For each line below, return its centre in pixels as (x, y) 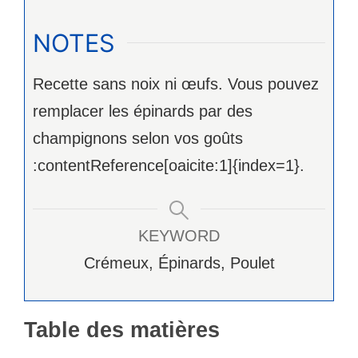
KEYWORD (179, 236)
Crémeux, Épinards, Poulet (179, 263)
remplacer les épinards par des (143, 111)
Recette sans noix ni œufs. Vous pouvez (176, 84)
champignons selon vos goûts (138, 139)
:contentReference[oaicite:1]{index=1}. (169, 166)
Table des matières (122, 330)
